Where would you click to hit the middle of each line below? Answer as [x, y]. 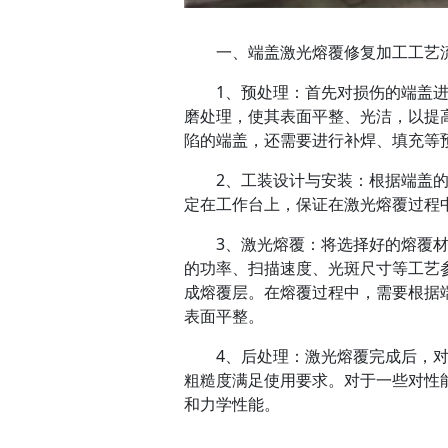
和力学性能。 [232, 403]
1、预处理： [260, 91]
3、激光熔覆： [268, 243]
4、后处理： [260, 355]
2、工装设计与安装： [292, 179]
